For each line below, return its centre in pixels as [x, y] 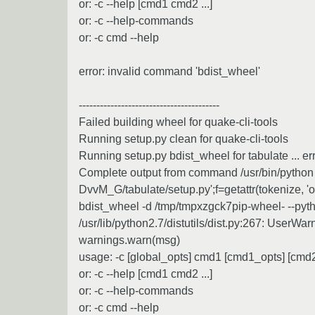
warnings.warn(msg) [129, 240]
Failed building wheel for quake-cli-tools [178, 122]
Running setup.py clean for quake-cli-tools [184, 139]
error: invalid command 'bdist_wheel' [169, 71]
